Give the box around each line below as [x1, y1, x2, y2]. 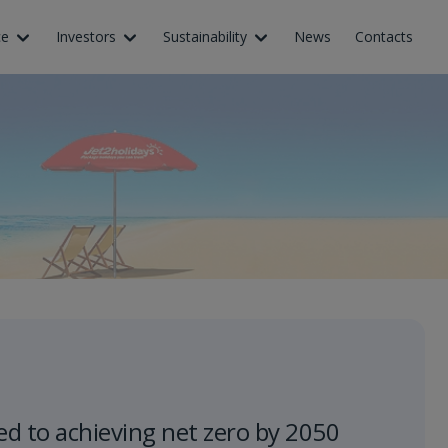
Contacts [355, 27, 414, 46]
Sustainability [163, 27, 248, 46]
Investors [56, 27, 117, 46]
